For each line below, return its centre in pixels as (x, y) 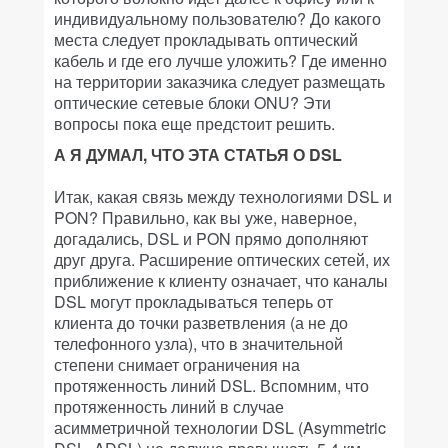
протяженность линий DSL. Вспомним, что (211, 385)
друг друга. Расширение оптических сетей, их (222, 259)
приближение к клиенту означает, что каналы (221, 280)
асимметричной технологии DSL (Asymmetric (220, 427)
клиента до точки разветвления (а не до (201, 322)
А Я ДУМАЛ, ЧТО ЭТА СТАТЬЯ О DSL (198, 154)
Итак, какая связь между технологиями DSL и (223, 196)
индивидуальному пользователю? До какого (217, 18)
